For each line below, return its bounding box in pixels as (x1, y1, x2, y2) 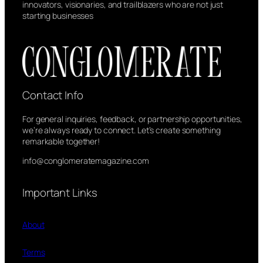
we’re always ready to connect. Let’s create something (22, 124, 221, 136)
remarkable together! (22, 136, 100, 147)
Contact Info (22, 87, 83, 103)
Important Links (22, 184, 97, 200)
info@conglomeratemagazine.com (22, 155, 150, 167)
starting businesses (22, 9, 94, 21)
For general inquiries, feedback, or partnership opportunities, (22, 113, 242, 125)
